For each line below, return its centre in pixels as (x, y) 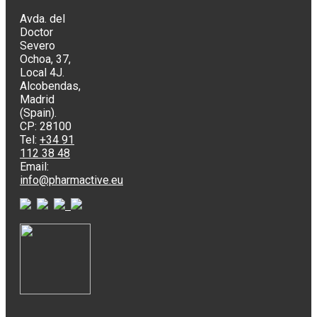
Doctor (36, 32)
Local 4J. (42, 72)
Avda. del (42, 18)
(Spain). (38, 113)
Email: (34, 166)
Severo (38, 45)
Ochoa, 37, (45, 59)
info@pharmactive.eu (71, 180)
